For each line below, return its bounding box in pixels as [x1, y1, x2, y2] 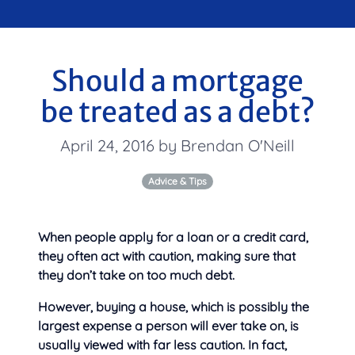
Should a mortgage [52, 63, 303, 100]
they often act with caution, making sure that [38, 248, 296, 265]
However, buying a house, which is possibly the [38, 299, 309, 315]
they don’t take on [38, 267, 147, 284]
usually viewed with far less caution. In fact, [38, 337, 287, 353]
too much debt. [147, 267, 235, 284]
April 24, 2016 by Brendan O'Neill [60, 136, 295, 156]
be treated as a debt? [40, 94, 315, 131]
